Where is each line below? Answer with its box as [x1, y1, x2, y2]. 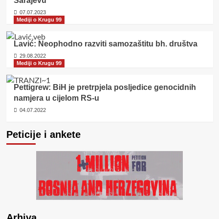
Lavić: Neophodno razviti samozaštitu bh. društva [13, 39, 197, 48]
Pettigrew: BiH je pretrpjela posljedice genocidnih [13, 83, 196, 91]
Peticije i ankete [6, 129, 81, 140]
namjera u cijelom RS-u [13, 93, 99, 102]
